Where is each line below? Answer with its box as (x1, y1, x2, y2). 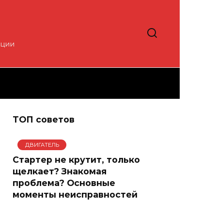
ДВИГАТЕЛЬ (25, 141, 59, 148)
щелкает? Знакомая (13, 166, 107, 176)
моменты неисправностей (13, 189, 138, 200)
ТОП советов (13, 114, 75, 124)
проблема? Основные (13, 177, 115, 188)
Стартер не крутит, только (13, 154, 140, 165)
